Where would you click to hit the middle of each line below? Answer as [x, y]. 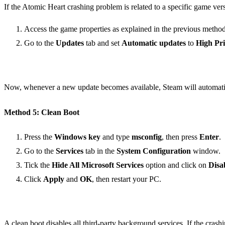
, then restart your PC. [127, 179]
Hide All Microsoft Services [98, 165]
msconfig [147, 137]
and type [116, 137]
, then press [181, 137]
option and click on [176, 165]
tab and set [103, 43]
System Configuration [154, 151]
